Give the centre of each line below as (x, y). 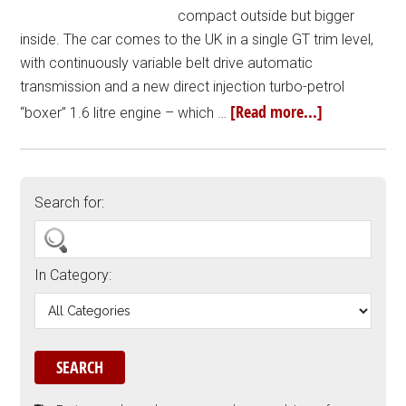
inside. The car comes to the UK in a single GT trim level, (197, 39)
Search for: (70, 203)
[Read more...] (277, 112)
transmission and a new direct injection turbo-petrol (183, 87)
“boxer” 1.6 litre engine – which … (126, 113)
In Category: (73, 275)
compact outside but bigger (266, 16)
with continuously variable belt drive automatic (167, 63)
